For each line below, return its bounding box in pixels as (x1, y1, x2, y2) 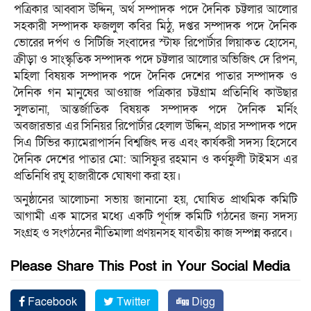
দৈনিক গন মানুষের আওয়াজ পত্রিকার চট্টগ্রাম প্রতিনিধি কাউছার (14, 84, 297, 101)
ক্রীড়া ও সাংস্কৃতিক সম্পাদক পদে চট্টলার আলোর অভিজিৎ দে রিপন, (14, 51, 297, 67)
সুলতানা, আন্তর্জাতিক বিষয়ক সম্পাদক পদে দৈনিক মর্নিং (14, 101, 297, 117)
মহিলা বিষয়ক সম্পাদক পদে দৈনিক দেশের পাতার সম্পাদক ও (14, 67, 297, 84)
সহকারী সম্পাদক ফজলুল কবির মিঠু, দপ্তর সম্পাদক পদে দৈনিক (14, 17, 297, 34)
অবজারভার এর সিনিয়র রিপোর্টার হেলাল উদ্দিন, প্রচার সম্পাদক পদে (14, 117, 297, 134)
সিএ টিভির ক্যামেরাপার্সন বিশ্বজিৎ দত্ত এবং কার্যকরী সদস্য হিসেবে (14, 134, 297, 151)
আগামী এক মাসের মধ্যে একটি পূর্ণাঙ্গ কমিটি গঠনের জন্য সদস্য (14, 208, 297, 224)
